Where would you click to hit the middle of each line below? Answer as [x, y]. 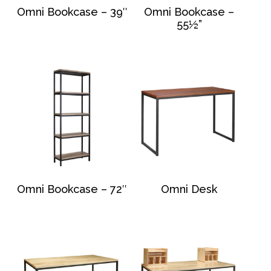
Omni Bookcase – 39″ [72, 12]
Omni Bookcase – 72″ [72, 189]
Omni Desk [189, 189]
